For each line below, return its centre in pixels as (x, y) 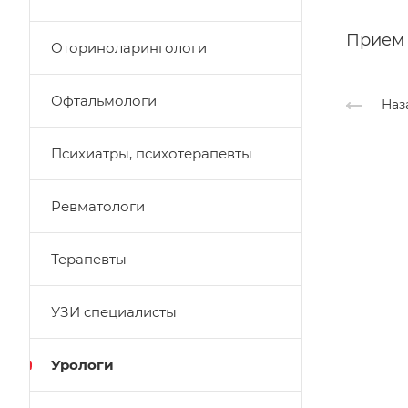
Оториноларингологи (129, 48)
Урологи (82, 365)
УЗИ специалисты (114, 312)
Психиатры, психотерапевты (152, 153)
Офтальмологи (104, 101)
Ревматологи (98, 206)
